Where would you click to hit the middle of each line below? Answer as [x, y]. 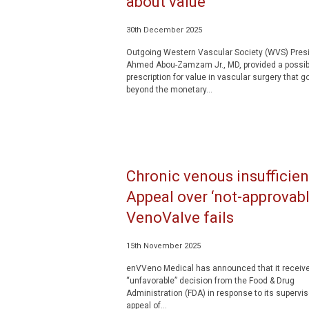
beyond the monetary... [169, 90]
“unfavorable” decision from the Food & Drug [210, 281]
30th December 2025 [164, 30]
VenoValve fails [180, 218]
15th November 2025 [163, 246]
